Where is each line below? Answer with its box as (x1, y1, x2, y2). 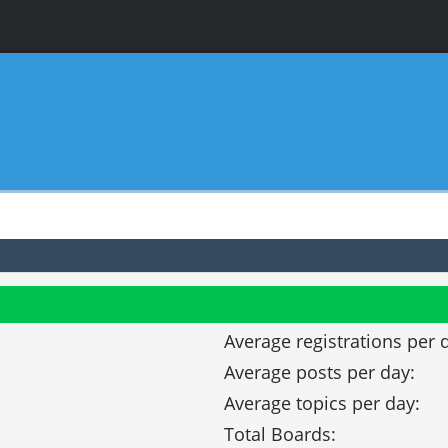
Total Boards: (224, 421, 337, 446)
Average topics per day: (224, 390, 421, 415)
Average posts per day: (224, 359, 416, 384)
